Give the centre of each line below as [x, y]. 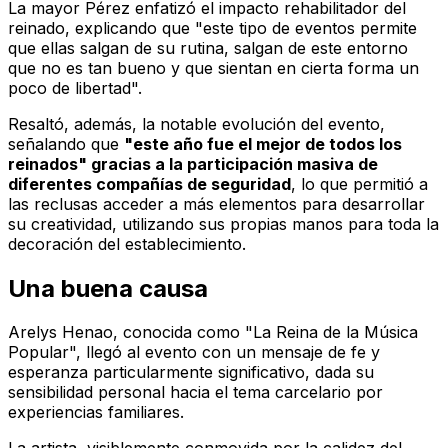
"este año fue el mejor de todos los [263, 143]
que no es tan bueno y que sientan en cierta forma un [213, 67]
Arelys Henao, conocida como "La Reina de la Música [213, 332]
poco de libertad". [75, 87]
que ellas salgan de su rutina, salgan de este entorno [208, 47]
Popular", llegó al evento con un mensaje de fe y [194, 352]
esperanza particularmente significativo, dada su [191, 372]
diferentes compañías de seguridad [149, 183]
